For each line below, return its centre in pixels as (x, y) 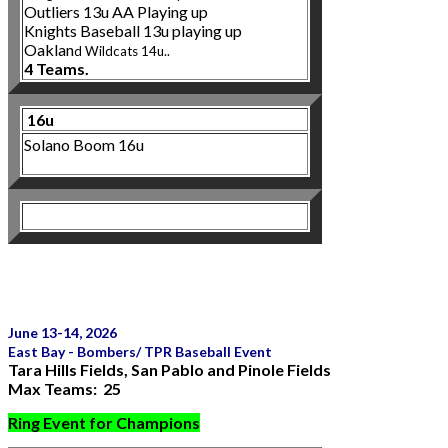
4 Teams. (58, 68)
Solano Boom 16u (84, 144)
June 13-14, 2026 (62, 332)
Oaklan (49, 49)
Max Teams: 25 (64, 388)
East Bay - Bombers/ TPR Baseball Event (140, 351)
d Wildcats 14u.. (122, 50)
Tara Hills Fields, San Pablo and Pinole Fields (169, 369)
